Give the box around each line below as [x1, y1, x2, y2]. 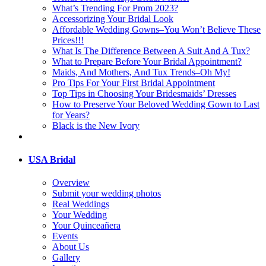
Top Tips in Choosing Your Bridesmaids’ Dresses [52, 88, 236, 99]
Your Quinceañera [52, 220, 121, 231]
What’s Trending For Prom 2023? [52, 2, 178, 13]
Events [52, 231, 78, 242]
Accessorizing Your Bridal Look [52, 13, 173, 24]
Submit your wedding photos [52, 188, 161, 199]
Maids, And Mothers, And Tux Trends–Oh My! [52, 66, 230, 77]
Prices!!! [52, 34, 84, 45]
